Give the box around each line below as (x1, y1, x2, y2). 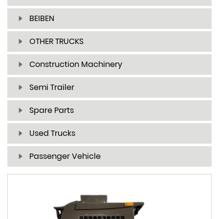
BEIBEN (29, 13, 54, 24)
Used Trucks (29, 128, 75, 139)
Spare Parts (29, 105, 74, 116)
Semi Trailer (29, 82, 74, 93)
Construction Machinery (29, 59, 122, 70)
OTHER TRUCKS (29, 36, 84, 47)
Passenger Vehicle (29, 151, 101, 162)
